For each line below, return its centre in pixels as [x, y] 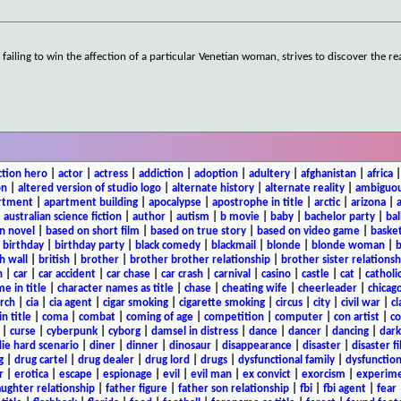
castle [316, 274]
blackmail [233, 245]
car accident [67, 274]
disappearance [256, 346]
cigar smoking [135, 303]
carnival [232, 274]
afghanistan [328, 174]
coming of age [159, 317]
